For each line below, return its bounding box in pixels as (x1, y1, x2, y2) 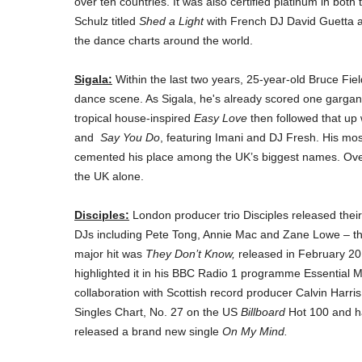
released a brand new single (74, 325, 222, 339)
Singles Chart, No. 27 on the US (74, 305, 241, 319)
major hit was (74, 247, 145, 261)
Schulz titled (74, 15, 139, 28)
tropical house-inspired (74, 112, 194, 125)
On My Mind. (222, 325, 288, 339)
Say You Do (100, 131, 160, 145)
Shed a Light (139, 15, 204, 28)
